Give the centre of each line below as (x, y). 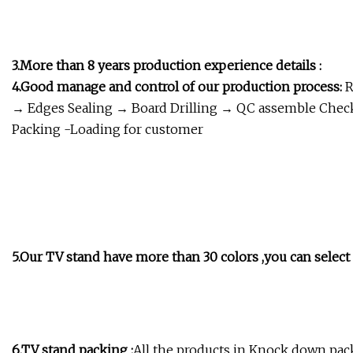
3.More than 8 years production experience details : (167, 66)
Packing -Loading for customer (108, 130)
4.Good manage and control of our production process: (177, 87)
